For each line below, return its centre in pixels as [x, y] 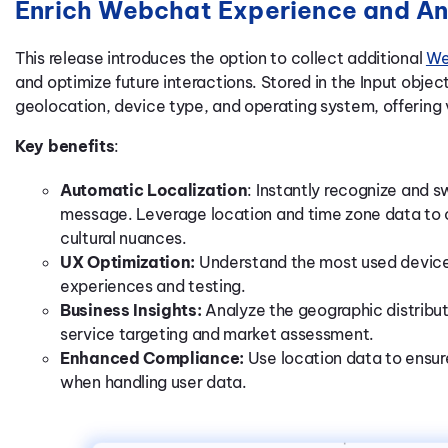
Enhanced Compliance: [152, 358]
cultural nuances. [123, 238]
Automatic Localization [154, 190]
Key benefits [65, 146]
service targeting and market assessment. [217, 334]
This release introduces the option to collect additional [220, 58]
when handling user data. [153, 382]
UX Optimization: [129, 262]
